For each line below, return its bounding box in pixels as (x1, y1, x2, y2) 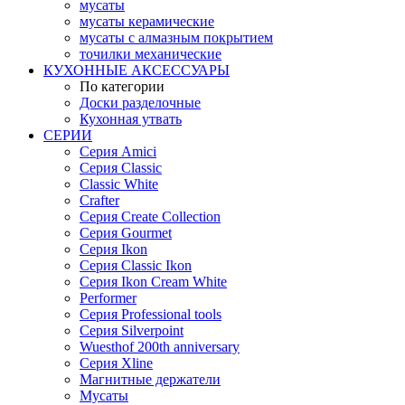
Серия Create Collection (80, 208, 221, 224)
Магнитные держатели (80, 371, 221, 387)
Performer (80, 289, 137, 306)
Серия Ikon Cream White (80, 273, 227, 289)
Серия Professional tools (80, 306, 221, 322)
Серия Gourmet (80, 224, 172, 240)
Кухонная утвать (80, 110, 182, 127)
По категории (80, 78, 165, 94)
